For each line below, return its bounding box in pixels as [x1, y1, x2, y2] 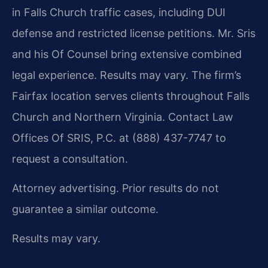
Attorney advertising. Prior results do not [12, 181, 219, 194]
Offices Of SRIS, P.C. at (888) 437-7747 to [12, 131, 226, 144]
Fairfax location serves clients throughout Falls [12, 89, 249, 102]
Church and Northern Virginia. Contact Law [12, 110, 233, 123]
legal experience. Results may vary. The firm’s [12, 68, 241, 81]
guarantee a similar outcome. [12, 202, 159, 215]
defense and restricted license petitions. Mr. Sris [12, 26, 255, 39]
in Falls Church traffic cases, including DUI [12, 5, 226, 19]
